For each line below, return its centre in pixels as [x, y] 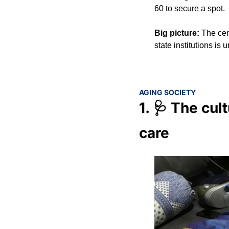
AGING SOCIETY [167, 93]
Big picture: [178, 33]
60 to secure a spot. [190, 9]
